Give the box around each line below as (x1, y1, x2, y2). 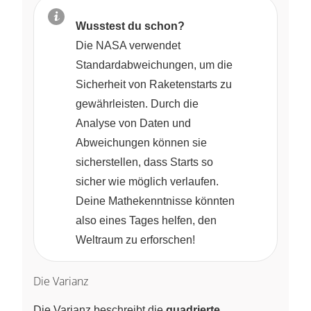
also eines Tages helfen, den (76, 215, 217, 227)
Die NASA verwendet (76, 40, 180, 52)
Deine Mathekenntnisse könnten (76, 195, 235, 208)
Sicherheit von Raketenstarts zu (76, 78, 232, 91)
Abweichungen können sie (76, 137, 207, 149)
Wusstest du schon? (76, 20, 185, 33)
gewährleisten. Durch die (76, 98, 199, 110)
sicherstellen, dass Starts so (76, 156, 213, 169)
